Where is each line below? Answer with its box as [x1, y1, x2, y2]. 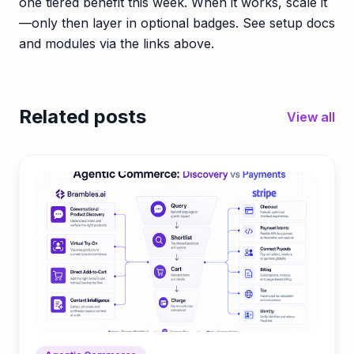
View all [287, 108, 335, 125]
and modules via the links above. [19, 35, 214, 51]
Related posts [19, 104, 146, 128]
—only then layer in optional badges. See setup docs [19, 14, 335, 31]
